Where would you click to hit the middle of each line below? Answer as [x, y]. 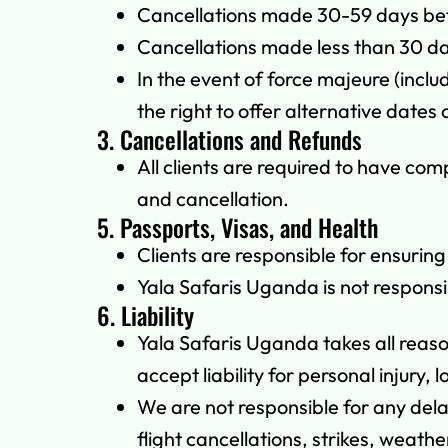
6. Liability [145, 315]
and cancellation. [213, 199]
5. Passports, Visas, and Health [237, 227]
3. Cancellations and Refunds [229, 139]
